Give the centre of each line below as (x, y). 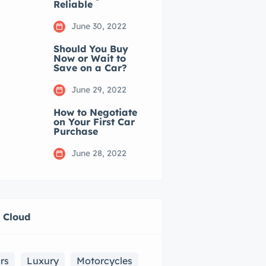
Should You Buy (91, 49)
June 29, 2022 (99, 90)
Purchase (76, 131)
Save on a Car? (91, 68)
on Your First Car (94, 122)
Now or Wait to (90, 58)
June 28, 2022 (99, 153)
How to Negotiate (96, 112)
